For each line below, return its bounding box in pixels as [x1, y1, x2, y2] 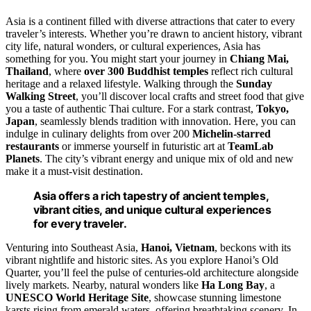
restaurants [6, 140, 59, 152]
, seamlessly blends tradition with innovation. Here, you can [35, 115, 296, 127]
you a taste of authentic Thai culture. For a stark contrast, [6, 102, 256, 115]
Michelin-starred [192, 127, 271, 140]
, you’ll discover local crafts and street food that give [76, 90, 304, 102]
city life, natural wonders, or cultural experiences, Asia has [6, 40, 260, 52]
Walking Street [6, 90, 76, 102]
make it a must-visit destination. [6, 165, 143, 177]
